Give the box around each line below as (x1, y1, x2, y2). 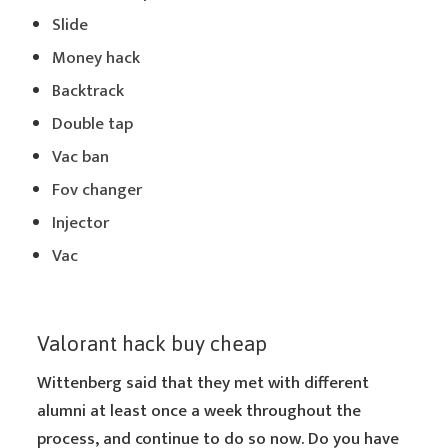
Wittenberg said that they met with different (37, 369, 370, 397)
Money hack (52, 44, 141, 72)
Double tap (52, 110, 134, 138)
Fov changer (52, 176, 143, 204)
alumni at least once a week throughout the (37, 397, 362, 425)
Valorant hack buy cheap (37, 323, 268, 364)
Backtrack (52, 77, 125, 105)
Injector (52, 209, 110, 237)
